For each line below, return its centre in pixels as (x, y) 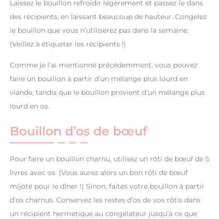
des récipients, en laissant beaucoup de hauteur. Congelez (108, 17)
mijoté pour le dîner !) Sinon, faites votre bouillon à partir (107, 186)
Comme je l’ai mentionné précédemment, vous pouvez (104, 65)
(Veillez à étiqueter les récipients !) (68, 44)
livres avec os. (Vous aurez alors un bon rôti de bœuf (99, 173)
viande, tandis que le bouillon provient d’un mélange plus (107, 93)
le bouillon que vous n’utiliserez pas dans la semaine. (99, 31)
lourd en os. (31, 106)
